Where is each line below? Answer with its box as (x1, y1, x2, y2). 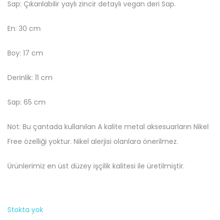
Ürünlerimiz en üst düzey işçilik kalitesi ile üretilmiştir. (7, 161, 185, 171)
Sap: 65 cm (7, 97, 46, 108)
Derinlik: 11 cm (7, 73, 53, 83)
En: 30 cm (7, 24, 41, 34)
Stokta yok (7, 205, 43, 215)
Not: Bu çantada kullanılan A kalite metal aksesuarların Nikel (7, 122, 209, 132)
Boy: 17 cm (7, 48, 43, 58)
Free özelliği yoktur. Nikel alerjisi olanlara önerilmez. (7, 137, 178, 147)
